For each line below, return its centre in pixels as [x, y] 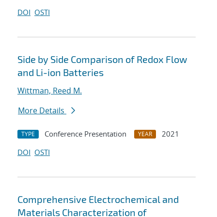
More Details [42, 111]
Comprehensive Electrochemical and [98, 199]
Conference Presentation [85, 134]
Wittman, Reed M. [50, 91]
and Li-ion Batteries [61, 72]
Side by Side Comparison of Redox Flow [102, 59]
